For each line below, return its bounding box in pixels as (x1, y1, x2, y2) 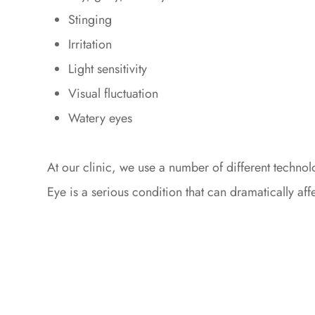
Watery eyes (68, 109, 133, 127)
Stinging (68, 11, 112, 29)
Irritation (68, 35, 112, 53)
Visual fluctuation (68, 84, 159, 103)
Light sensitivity (68, 60, 148, 78)
